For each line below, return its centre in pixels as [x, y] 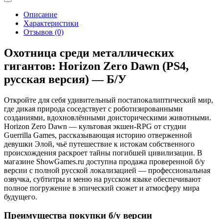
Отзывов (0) [44, 32]
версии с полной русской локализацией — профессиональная [107, 170]
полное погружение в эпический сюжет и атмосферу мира [102, 188]
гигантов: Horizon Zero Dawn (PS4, [96, 66]
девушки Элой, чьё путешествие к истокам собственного [99, 144]
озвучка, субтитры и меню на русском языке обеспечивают [102, 179]
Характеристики [51, 23]
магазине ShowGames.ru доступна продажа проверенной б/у [104, 161]
